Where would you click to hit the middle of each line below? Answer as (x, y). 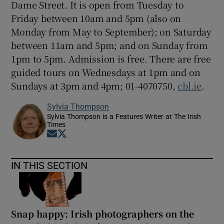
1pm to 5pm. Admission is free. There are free (111, 58)
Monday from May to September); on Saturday (111, 31)
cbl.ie (190, 85)
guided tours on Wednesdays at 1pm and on (106, 72)
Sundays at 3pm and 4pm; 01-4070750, (94, 85)
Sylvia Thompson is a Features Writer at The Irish (124, 116)
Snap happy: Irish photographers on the (103, 213)
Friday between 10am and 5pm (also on (96, 18)
